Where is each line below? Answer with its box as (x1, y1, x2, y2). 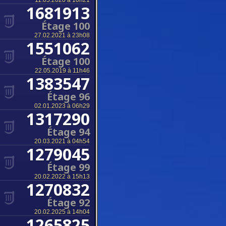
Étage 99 (47, 160, 90, 174)
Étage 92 (47, 196, 90, 209)
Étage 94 (47, 125, 90, 139)
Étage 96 (47, 90, 90, 103)
